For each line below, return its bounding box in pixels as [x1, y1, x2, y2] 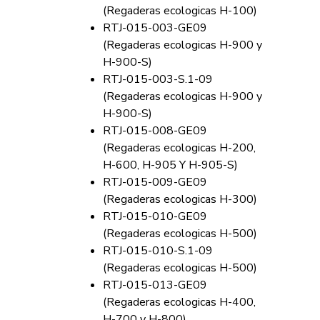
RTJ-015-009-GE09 [103, 174, 207, 190]
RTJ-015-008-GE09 [103, 123, 207, 139]
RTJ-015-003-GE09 [103, 20, 207, 36]
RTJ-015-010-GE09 [103, 209, 207, 224]
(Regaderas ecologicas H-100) [103, 3, 257, 19]
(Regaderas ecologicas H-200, [103, 140, 256, 156]
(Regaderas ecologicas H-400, [103, 294, 256, 310]
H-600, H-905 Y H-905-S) [103, 157, 238, 173]
